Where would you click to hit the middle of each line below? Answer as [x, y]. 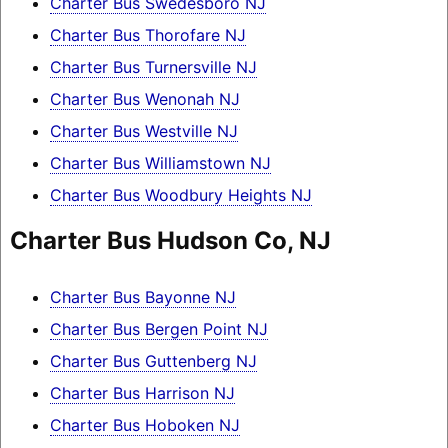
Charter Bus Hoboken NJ [144, 425]
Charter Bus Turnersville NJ [153, 66]
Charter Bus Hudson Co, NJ [170, 240]
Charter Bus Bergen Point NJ [158, 329]
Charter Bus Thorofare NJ [147, 34]
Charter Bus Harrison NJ [142, 393]
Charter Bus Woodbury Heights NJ [180, 194]
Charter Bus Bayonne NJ [142, 297]
